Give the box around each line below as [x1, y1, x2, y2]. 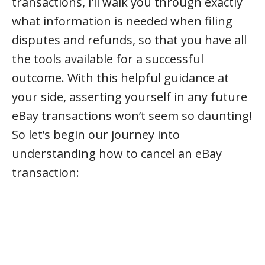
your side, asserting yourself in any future [12, 89, 247, 105]
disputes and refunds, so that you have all [12, 32, 247, 48]
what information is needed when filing [12, 13, 232, 29]
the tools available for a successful [12, 51, 203, 67]
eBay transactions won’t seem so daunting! [12, 108, 252, 124]
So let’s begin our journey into [12, 127, 180, 143]
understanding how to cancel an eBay [12, 146, 222, 161]
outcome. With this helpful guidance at [12, 70, 229, 86]
